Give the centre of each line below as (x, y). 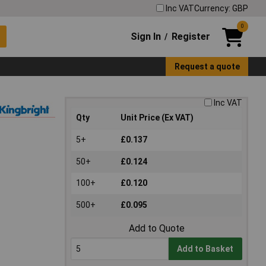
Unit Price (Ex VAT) (157, 118)
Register (191, 36)
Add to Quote (156, 229)
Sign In (146, 36)
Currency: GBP (221, 8)
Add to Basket (205, 249)
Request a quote (207, 66)
